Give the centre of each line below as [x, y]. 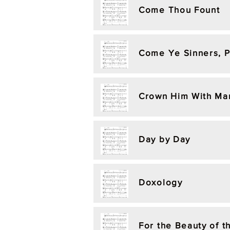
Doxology [161, 182]
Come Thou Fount [179, 9]
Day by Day [165, 139]
